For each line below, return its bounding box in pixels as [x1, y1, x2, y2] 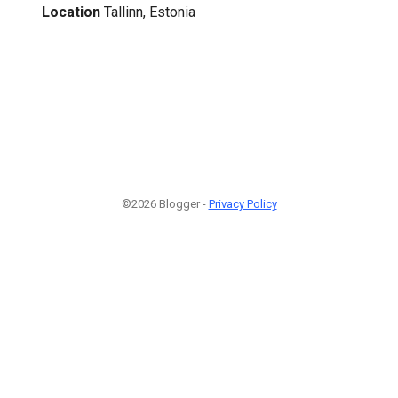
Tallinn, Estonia [104, 3, 195, 20]
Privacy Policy [208, 197, 277, 211]
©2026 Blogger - [121, 197, 209, 211]
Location [42, 3, 100, 20]
